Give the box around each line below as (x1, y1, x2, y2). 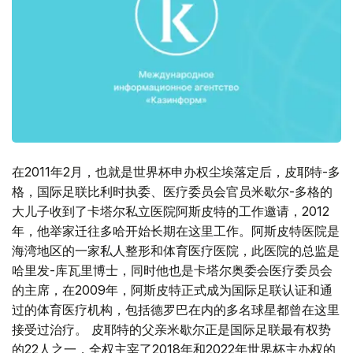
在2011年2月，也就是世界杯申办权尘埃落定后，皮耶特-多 (12, 164, 340, 180)
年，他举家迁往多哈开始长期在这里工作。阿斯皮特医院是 (12, 223, 340, 240)
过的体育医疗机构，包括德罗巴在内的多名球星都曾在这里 (12, 302, 340, 318)
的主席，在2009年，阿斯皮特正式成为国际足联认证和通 (12, 282, 333, 299)
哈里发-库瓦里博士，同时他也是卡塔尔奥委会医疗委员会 (12, 262, 333, 279)
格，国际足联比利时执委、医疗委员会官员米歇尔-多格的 (12, 184, 333, 200)
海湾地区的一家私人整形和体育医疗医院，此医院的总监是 (12, 243, 340, 259)
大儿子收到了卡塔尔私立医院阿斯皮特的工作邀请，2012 (12, 203, 329, 220)
